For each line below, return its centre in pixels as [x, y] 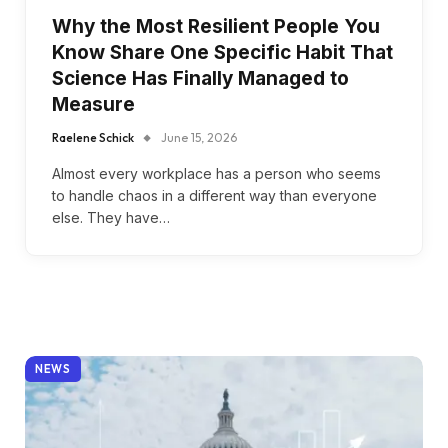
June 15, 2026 [199, 137]
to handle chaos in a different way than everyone [214, 195]
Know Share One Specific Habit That [222, 52]
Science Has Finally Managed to [200, 78]
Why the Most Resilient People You [216, 26]
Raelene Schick [93, 137]
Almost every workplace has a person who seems [216, 173]
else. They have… [111, 217]
